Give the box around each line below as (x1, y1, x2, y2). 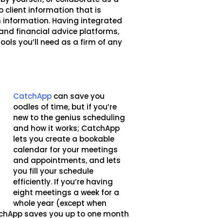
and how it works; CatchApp (13, 123, 120, 133)
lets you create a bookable (13, 133, 115, 144)
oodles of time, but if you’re (13, 101, 117, 112)
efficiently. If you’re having (13, 176, 113, 187)
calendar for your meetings (13, 144, 118, 155)
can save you (54, 91, 105, 101)
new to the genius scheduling (13, 112, 126, 123)
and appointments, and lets (13, 155, 121, 165)
